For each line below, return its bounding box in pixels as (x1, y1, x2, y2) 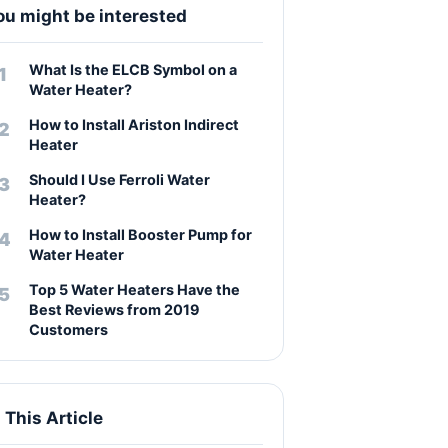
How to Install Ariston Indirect (29, 116, 239, 133)
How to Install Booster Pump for (29, 226, 252, 243)
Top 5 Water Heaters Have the (29, 281, 240, 298)
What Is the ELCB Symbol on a (29, 61, 237, 78)
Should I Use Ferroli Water (29, 171, 210, 188)
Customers (29, 321, 108, 338)
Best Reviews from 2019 (29, 301, 200, 318)
